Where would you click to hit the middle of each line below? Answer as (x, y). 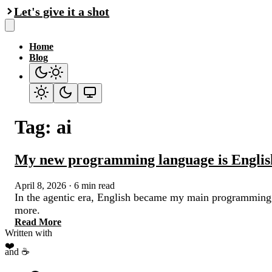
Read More (38, 222)
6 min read (94, 185)
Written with (29, 233)
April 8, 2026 (40, 185)
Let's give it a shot (62, 12)
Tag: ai (43, 127)
